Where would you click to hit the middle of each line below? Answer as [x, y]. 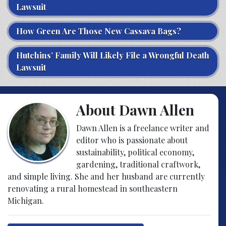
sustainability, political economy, [135, 152]
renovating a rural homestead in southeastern [93, 188]
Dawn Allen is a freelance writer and [143, 128]
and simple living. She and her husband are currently [106, 176]
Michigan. [26, 201]
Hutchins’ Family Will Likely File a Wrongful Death [113, 55]
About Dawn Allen [135, 110]
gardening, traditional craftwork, [138, 164]
